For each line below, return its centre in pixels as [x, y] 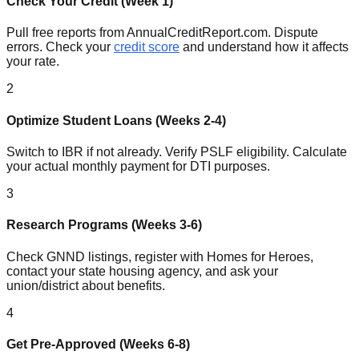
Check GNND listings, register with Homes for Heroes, [160, 256]
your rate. [33, 62]
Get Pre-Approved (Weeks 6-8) [98, 344]
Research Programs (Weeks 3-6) [104, 225]
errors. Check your [60, 47]
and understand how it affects [264, 47]
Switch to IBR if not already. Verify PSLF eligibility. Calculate [177, 151]
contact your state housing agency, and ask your [142, 271]
